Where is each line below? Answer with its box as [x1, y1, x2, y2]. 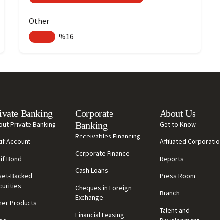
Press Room [159, 171, 195, 180]
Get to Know [159, 120, 196, 129]
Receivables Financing [75, 132, 141, 140]
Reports [159, 154, 184, 163]
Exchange [75, 193, 104, 202]
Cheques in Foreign [75, 183, 132, 192]
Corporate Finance [75, 149, 130, 158]
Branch [159, 189, 180, 197]
